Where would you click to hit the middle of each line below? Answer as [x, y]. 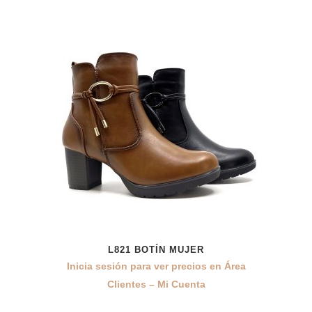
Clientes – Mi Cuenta [156, 284]
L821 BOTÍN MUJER [156, 250]
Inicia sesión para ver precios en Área [156, 266]
